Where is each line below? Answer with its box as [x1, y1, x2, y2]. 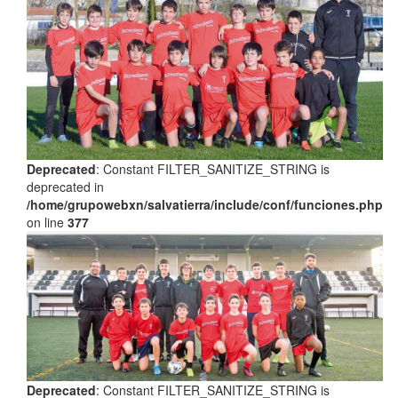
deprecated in [27, 177, 104, 195]
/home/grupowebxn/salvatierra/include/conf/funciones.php [27, 195, 383, 213]
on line [27, 212, 68, 231]
